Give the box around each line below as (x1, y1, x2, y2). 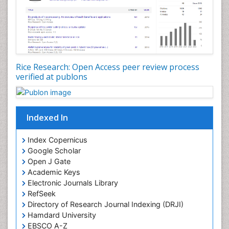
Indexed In (27, 112, 68, 124)
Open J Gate (26, 157, 71, 166)
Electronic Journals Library (26, 178, 118, 188)
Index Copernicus (26, 135, 87, 145)
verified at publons (16, 71, 87, 82)
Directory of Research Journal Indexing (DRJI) (26, 200, 184, 209)
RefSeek (26, 189, 56, 198)
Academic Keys (26, 168, 80, 177)
